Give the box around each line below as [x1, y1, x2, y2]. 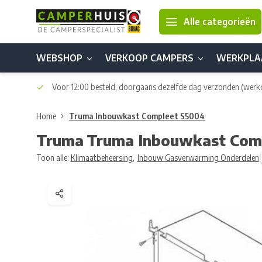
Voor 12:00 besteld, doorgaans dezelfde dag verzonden [50, 82, 241, 92]
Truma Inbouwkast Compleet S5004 [69, 111, 205, 121]
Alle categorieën [184, 16, 256, 27]
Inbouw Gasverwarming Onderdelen [137, 152, 259, 163]
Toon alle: [36, 152, 69, 163]
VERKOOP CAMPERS [105, 52, 194, 64]
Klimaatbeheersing [70, 152, 133, 163]
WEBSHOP [36, 52, 82, 64]
